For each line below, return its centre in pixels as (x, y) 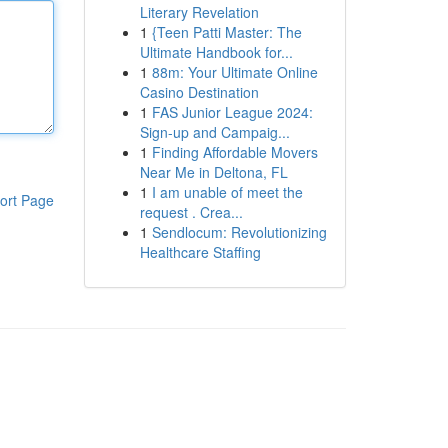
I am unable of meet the (227, 192)
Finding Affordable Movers (234, 152)
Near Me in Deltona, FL (213, 172)
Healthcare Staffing (200, 252)
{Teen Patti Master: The (226, 32)
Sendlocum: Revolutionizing (239, 232)
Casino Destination (199, 92)
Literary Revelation (199, 12)
